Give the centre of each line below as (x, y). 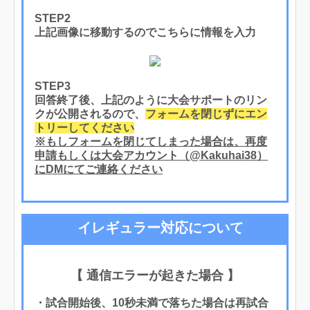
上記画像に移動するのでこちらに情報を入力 (145, 32)
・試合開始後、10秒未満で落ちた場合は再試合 (152, 302)
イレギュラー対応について (161, 227)
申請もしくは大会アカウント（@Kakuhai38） (151, 155)
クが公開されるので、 (90, 113)
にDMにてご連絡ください (99, 169)
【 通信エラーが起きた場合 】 (155, 275)
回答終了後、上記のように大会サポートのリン (151, 100)
